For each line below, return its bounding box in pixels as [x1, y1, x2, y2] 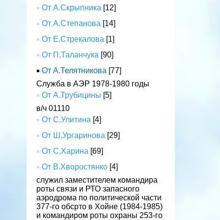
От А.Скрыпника [42, 3, 102, 12]
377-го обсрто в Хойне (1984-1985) [36, 202, 163, 211]
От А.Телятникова [42, 66, 107, 75]
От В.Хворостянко [42, 163, 108, 171]
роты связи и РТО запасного [36, 185, 140, 193]
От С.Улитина [42, 115, 91, 124]
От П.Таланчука [42, 51, 99, 59]
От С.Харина [42, 147, 89, 155]
